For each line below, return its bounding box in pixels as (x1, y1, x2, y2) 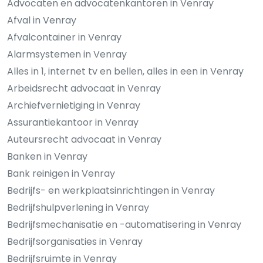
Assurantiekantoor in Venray (7, 116, 139, 130)
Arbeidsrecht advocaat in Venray (7, 82, 161, 96)
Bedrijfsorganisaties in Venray (7, 235, 143, 249)
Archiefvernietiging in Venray (7, 99, 140, 113)
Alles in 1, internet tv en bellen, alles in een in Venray (7, 65, 244, 79)
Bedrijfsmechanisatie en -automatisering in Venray (7, 218, 241, 232)
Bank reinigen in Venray (7, 167, 115, 181)
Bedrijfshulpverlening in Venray (7, 201, 149, 215)
